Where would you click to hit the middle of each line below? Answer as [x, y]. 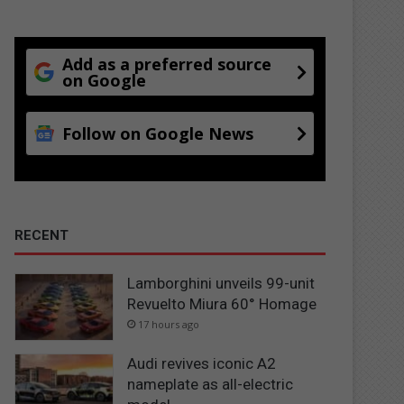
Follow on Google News [158, 133]
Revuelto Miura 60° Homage [222, 303]
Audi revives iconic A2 [202, 364]
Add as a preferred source [167, 64]
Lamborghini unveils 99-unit [221, 283]
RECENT [42, 235]
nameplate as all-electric [211, 385]
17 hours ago [169, 324]
